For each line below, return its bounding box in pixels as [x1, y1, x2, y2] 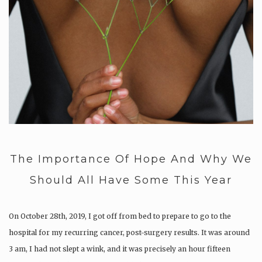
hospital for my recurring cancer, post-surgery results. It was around [9, 228, 250, 237]
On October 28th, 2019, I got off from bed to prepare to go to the [9, 212, 231, 221]
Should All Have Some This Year [30, 174, 232, 187]
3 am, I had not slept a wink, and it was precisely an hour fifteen [9, 244, 230, 254]
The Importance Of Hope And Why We [10, 153, 252, 166]
